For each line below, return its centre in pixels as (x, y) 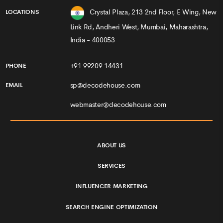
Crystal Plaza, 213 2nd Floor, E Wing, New (153, 12)
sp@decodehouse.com (105, 85)
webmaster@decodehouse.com (118, 105)
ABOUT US (111, 145)
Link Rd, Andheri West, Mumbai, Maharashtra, (139, 27)
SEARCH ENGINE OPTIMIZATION (111, 207)
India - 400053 (92, 40)
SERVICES (111, 166)
